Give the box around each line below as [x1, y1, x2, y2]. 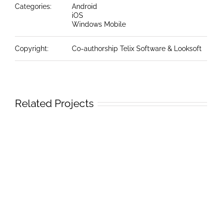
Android [72, 2, 97, 10]
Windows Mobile [72, 20, 126, 28]
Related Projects [15, 97, 94, 110]
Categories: [15, 2, 52, 10]
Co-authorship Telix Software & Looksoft [72, 45, 202, 53]
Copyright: [15, 45, 49, 53]
